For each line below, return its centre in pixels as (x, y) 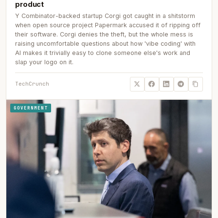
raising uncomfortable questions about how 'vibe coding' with (106, 44)
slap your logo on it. (45, 62)
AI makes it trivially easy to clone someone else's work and (103, 53)
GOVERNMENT (31, 108)
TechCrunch (32, 84)
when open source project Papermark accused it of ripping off (108, 25)
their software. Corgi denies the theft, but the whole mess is (104, 35)
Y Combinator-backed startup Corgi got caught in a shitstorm (105, 16)
